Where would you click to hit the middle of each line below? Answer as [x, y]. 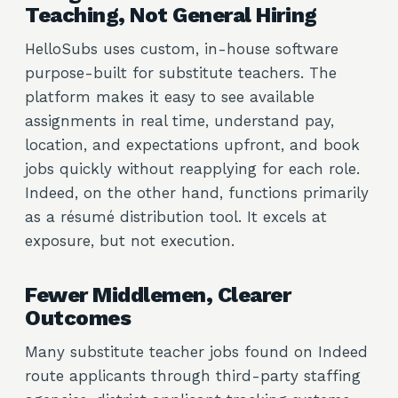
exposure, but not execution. [130, 241]
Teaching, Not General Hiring [171, 15]
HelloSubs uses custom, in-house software [182, 49]
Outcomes [78, 318]
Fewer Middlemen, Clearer [158, 295]
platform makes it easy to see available [170, 97]
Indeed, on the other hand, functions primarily [197, 193]
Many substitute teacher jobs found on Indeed [196, 352]
